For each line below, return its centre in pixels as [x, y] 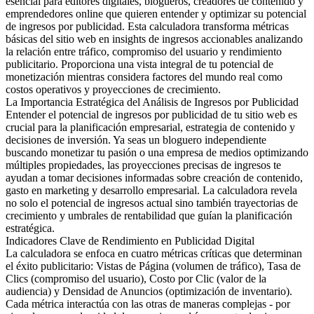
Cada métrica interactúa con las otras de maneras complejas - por [148, 304]
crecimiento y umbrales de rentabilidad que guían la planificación [149, 216]
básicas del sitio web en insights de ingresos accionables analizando [154, 39]
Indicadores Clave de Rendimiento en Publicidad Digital [130, 241]
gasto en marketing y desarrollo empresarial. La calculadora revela [151, 191]
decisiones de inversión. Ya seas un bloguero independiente [136, 140]
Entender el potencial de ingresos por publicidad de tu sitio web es [151, 115]
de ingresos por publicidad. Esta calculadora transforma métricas [147, 27]
